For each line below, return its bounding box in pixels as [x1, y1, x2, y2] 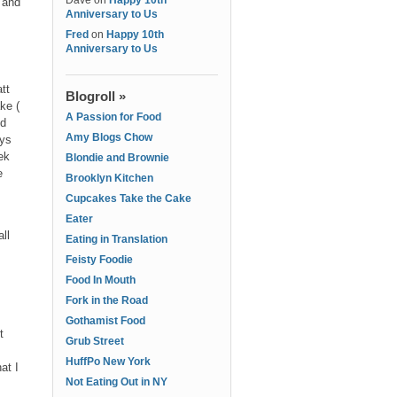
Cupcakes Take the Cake [66, 192, 191, 205]
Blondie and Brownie [66, 152, 169, 164]
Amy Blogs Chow [66, 131, 152, 144]
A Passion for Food [66, 111, 161, 123]
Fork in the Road [66, 294, 148, 307]
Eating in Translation [66, 233, 167, 245]
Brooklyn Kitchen [66, 172, 153, 184]
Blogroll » [66, 89, 126, 104]
